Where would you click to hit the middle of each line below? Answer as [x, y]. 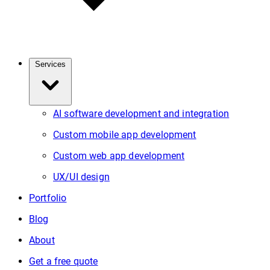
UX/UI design [81, 177]
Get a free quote [64, 261]
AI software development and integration [141, 114]
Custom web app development [119, 156]
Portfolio [48, 198]
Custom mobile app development [125, 135]
